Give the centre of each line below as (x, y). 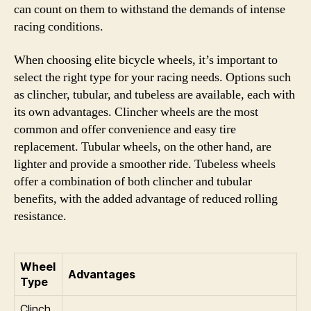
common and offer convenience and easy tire (125, 129)
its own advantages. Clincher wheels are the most (136, 112)
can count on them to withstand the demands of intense (150, 9)
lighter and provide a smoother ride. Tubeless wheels (145, 164)
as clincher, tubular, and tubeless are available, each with (154, 94)
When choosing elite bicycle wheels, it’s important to (146, 60)
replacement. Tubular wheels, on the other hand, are (143, 146)
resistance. (40, 216)
